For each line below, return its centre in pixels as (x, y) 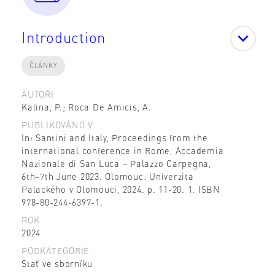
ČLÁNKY (43, 66)
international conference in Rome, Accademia (123, 150)
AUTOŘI (38, 94)
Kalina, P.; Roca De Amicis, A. (87, 107)
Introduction (64, 37)
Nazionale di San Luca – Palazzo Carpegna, (116, 163)
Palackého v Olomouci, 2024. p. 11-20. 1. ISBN (121, 189)
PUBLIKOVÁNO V (57, 124)
